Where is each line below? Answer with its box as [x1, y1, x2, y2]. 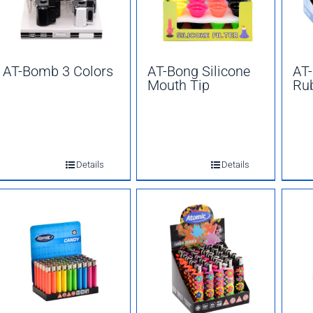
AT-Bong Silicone [147, 63, 251, 80]
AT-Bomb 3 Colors [3, 63, 114, 80]
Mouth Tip [147, 77, 210, 94]
